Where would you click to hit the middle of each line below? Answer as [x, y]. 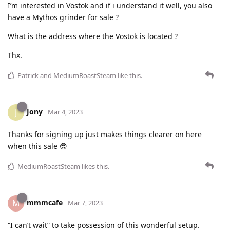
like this [128, 76]
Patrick [28, 76]
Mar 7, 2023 [85, 203]
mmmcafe [45, 203]
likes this [94, 167]
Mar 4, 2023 [65, 112]
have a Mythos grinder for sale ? [63, 17]
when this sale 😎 [37, 146]
